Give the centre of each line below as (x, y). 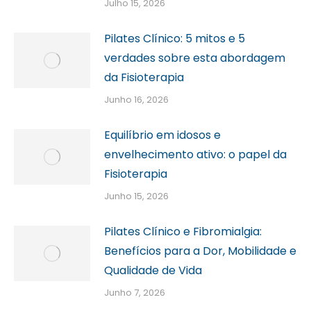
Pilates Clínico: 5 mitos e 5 (175, 39)
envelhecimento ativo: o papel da (195, 155)
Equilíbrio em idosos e (162, 135)
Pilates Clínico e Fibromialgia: (183, 232)
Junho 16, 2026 (136, 100)
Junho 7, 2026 (135, 293)
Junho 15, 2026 (136, 196)
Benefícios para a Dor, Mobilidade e (200, 251)
